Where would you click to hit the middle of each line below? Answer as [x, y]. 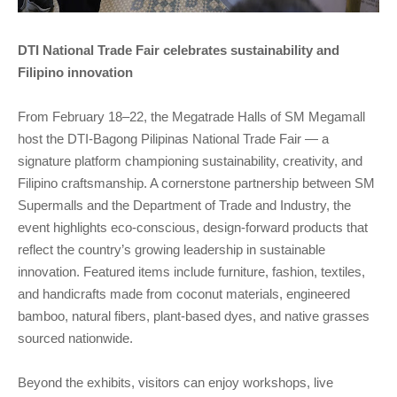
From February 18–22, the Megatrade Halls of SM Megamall [191, 117]
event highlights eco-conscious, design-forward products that [193, 227]
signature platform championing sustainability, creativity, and [190, 161]
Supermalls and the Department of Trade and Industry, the [184, 205]
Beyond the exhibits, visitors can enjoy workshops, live [175, 382]
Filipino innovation [75, 72]
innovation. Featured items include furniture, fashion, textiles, [191, 272]
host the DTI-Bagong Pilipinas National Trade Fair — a [173, 139]
